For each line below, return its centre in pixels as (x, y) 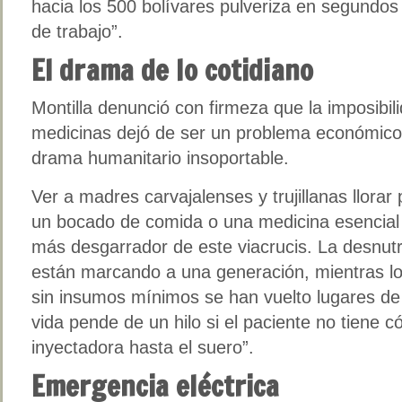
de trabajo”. (77, 31)
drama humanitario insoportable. (160, 157)
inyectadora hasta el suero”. (143, 347)
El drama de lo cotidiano (172, 70)
